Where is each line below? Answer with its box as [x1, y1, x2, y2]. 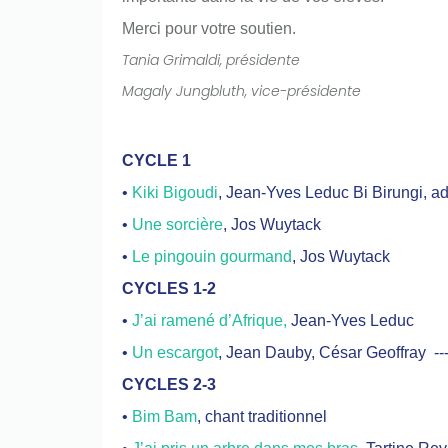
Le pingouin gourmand [132, 248, 292, 265]
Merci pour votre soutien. [122, 20, 296, 37]
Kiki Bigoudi [132, 184, 218, 201]
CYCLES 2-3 [122, 376, 216, 393]
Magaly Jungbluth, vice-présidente [122, 81, 361, 101]
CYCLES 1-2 [122, 280, 216, 297]
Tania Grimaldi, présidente [122, 50, 300, 70]
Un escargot [132, 344, 218, 361]
